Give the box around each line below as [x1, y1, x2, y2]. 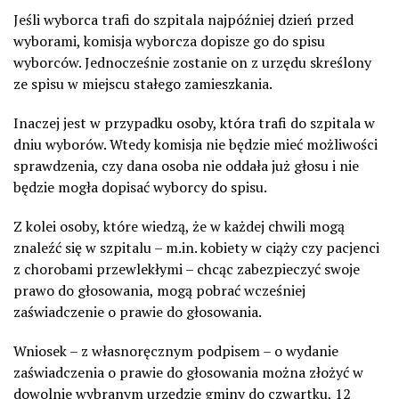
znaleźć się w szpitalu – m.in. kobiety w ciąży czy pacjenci [13, 237, 379, 257]
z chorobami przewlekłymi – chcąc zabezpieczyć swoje [13, 258, 360, 279]
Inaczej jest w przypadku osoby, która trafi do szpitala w [13, 112, 375, 133]
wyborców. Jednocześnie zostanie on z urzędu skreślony [13, 52, 371, 72]
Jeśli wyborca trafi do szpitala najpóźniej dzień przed [13, 9, 354, 29]
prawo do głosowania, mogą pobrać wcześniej [13, 280, 305, 300]
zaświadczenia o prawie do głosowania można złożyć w [13, 362, 363, 382]
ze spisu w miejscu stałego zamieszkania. [13, 73, 273, 94]
